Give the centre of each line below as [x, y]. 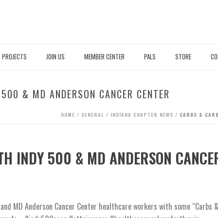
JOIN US [55, 56]
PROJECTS [14, 56]
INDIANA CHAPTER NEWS [142, 115]
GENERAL [93, 115]
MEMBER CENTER [104, 56]
